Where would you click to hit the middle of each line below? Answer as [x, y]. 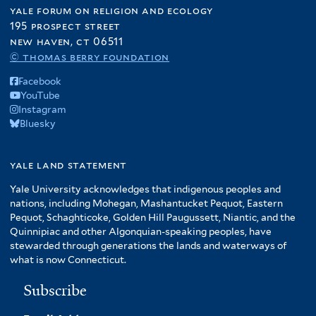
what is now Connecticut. [68, 259]
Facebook [40, 81]
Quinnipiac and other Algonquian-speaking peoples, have [141, 231]
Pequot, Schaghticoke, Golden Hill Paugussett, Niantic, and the [153, 217]
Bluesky [38, 123]
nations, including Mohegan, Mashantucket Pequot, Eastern [146, 203]
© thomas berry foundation [90, 56]
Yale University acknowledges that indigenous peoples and [145, 189]
